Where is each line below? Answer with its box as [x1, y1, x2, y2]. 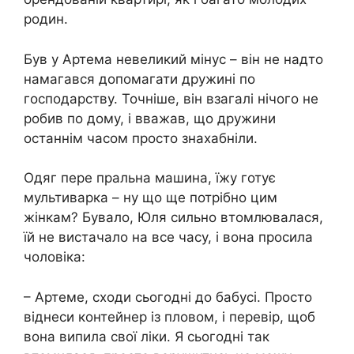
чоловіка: [24, 249, 85, 265]
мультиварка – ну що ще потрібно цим [24, 190, 277, 205]
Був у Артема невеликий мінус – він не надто [24, 51, 323, 67]
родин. [24, 11, 68, 27]
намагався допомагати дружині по [24, 70, 255, 87]
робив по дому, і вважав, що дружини [24, 110, 276, 126]
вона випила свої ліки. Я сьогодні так [24, 328, 269, 345]
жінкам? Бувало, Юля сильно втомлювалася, [24, 209, 323, 225]
